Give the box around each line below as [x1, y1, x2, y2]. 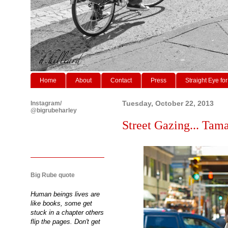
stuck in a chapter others [31, 208, 104, 216]
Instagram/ [31, 99, 62, 107]
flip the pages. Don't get [31, 217, 100, 225]
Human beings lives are [31, 190, 100, 198]
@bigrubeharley [31, 106, 77, 114]
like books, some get [31, 199, 92, 207]
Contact [110, 76, 132, 84]
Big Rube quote [31, 171, 75, 179]
